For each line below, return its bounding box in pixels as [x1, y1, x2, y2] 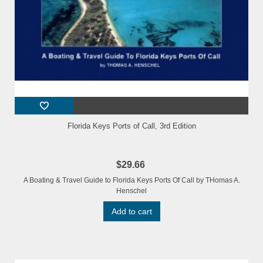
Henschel [116, 187, 147, 195]
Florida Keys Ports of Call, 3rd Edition [67, 122, 196, 131]
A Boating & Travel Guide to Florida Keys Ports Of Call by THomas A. [23, 176, 240, 185]
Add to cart [111, 207, 152, 217]
